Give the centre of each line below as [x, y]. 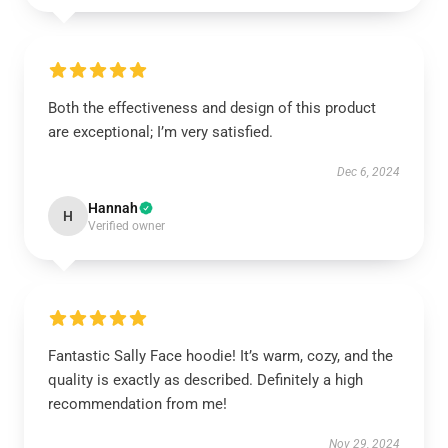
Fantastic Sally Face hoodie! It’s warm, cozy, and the [220, 356]
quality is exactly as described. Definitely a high [205, 380]
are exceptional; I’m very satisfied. [160, 132]
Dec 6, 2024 [368, 172]
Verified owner [126, 226]
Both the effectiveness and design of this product [212, 108]
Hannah [113, 208]
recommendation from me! [137, 404]
